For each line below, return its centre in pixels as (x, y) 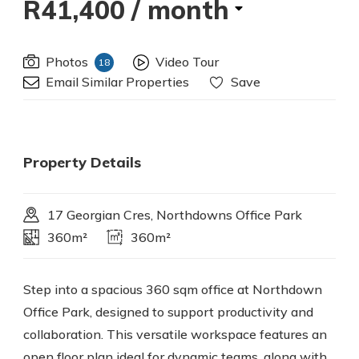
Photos (67, 62)
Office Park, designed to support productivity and (168, 312)
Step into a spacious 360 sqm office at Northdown (173, 289)
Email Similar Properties (117, 82)
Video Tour (187, 62)
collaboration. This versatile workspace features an (175, 334)
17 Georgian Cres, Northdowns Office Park (175, 215)
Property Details (82, 162)
